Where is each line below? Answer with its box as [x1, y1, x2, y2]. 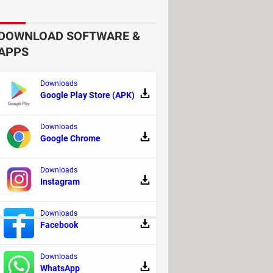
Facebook [40, 219, 78, 230]
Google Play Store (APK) [40, 90, 135, 100]
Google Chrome [40, 133, 101, 143]
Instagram [40, 176, 80, 186]
